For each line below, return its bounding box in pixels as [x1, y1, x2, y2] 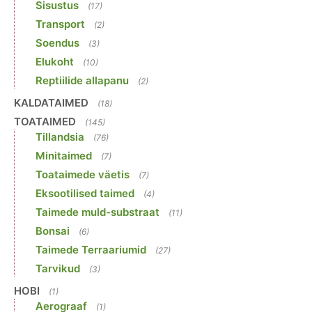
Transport [36, 17, 85, 31]
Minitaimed [36, 148, 92, 162]
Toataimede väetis [36, 167, 130, 181]
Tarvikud [36, 261, 80, 275]
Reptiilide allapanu [36, 73, 129, 87]
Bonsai [36, 224, 70, 237]
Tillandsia [36, 130, 84, 143]
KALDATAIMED [14, 95, 88, 109]
